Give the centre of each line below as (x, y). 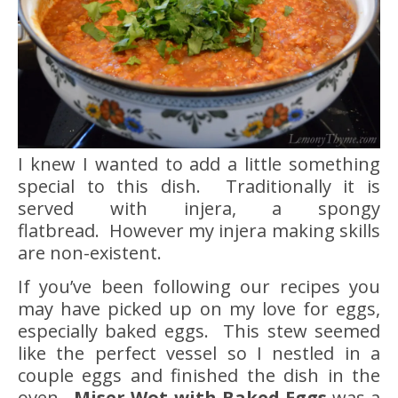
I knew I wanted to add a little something (199, 163)
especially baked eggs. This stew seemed (199, 330)
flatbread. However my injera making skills (199, 230)
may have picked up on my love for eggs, (199, 308)
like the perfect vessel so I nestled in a (199, 353)
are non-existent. (90, 252)
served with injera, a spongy (199, 208)
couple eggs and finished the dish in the (199, 375)
